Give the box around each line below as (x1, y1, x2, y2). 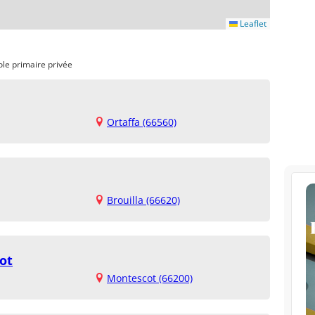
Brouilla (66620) (107, 193, 180, 207)
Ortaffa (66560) (107, 115, 176, 129)
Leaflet (238, 18, 266, 30)
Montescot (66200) (107, 271, 193, 285)
